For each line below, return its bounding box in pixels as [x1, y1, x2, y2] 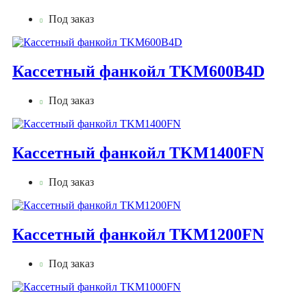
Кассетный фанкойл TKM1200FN [12, 225, 264, 243]
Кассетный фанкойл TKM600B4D [12, 62, 265, 81]
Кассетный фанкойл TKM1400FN [12, 143, 264, 162]
